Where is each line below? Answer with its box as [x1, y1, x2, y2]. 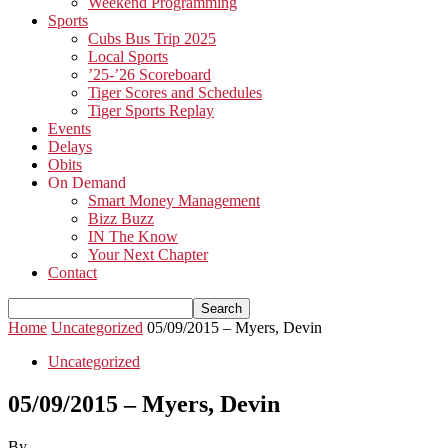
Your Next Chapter [88, 246, 208, 263]
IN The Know [88, 228, 178, 245]
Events [48, 120, 91, 137]
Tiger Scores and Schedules [88, 84, 262, 101]
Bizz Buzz [88, 210, 154, 227]
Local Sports [88, 48, 168, 65]
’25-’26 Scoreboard [88, 66, 211, 83]
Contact [48, 264, 97, 281]
